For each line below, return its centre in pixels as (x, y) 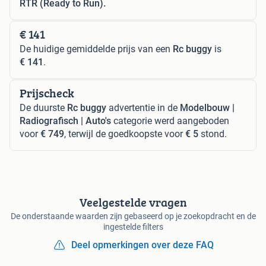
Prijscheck (47, 93)
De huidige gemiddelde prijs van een (96, 49)
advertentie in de (143, 107)
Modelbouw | (207, 107)
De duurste (43, 107)
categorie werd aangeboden (170, 121)
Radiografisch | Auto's (65, 121)
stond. (213, 134)
